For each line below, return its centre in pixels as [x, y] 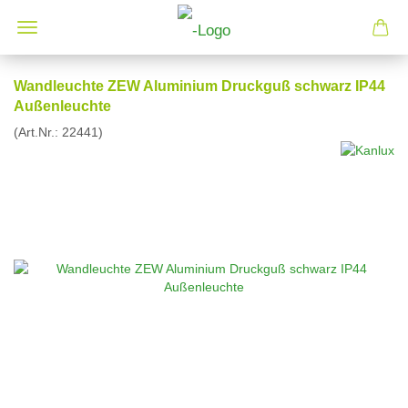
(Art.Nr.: [38, 132]
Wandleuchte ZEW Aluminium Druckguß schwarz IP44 [199, 86]
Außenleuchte [62, 106]
